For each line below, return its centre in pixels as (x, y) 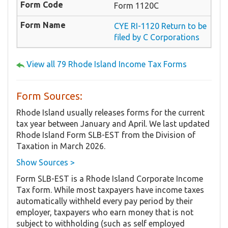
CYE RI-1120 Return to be (160, 26)
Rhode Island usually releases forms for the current (110, 113)
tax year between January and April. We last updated (113, 124)
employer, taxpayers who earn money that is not (105, 212)
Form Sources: (49, 96)
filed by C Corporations (157, 37)
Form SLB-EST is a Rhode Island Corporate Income (110, 179)
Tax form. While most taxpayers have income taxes (110, 190)
